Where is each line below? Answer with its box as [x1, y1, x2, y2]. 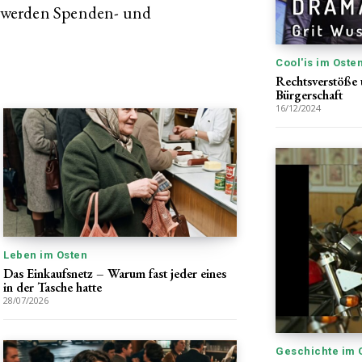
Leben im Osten [3, 248, 87, 261]
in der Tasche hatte [3, 278, 102, 296]
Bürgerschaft [276, 86, 343, 103]
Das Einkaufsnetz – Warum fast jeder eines [3, 264, 226, 282]
